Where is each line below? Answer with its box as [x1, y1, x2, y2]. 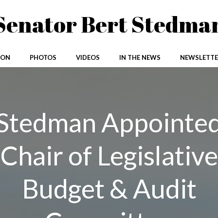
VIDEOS [75, 54, 100, 61]
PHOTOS [29, 54, 56, 61]
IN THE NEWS [119, 54, 161, 61]
